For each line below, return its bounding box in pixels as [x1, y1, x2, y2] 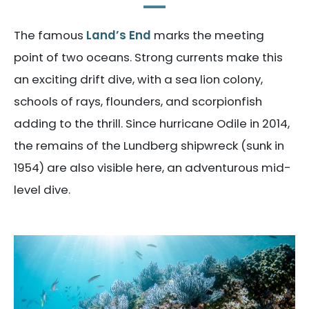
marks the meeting [151, 26, 264, 43]
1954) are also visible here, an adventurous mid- [14, 159, 291, 176]
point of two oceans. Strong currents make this [14, 48, 283, 66]
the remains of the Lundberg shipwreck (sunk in [14, 137, 284, 154]
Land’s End [86, 26, 151, 43]
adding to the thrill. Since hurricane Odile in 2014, [14, 114, 290, 132]
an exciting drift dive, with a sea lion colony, [14, 70, 263, 88]
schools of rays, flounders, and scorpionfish [14, 92, 262, 110]
